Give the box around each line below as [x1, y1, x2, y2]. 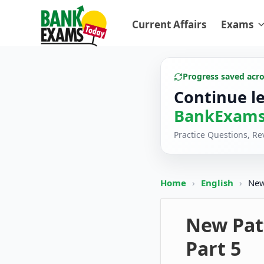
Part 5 [186, 236, 241, 261]
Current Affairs [132, 18, 206, 31]
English [201, 177, 233, 189]
